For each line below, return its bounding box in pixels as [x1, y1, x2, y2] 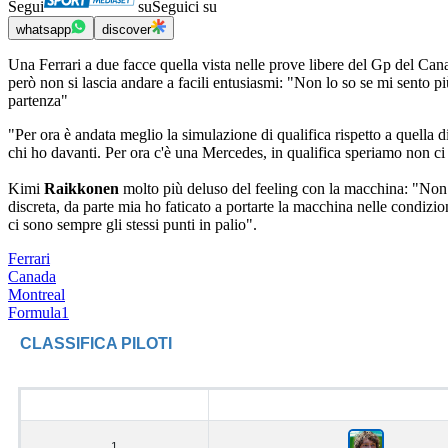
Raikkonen [44, 180, 123, 198]
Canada [8, 268, 56, 286]
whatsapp [16, 22, 71, 38]
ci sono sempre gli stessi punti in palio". [8, 216, 257, 234]
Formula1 [8, 304, 69, 322]
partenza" [8, 92, 68, 110]
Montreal [8, 286, 65, 304]
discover [102, 22, 151, 38]
